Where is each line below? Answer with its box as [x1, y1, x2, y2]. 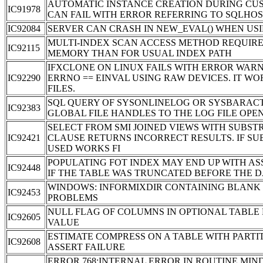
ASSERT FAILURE [48, 241, 125, 252]
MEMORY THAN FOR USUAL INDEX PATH [48, 48, 232, 58]
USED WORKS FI [48, 143, 120, 153]
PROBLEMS [48, 192, 98, 203]
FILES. [48, 83, 75, 93]
